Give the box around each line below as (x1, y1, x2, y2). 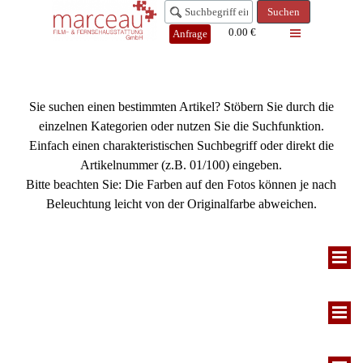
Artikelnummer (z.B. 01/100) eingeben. (80, 158, 283, 172)
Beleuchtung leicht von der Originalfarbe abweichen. (45, 197, 317, 211)
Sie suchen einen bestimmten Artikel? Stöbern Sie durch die (28, 100, 334, 113)
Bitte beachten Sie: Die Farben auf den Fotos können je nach (26, 177, 337, 191)
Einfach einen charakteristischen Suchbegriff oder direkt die (28, 139, 334, 152)
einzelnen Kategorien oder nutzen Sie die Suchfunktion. (38, 119, 324, 133)
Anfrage (172, 28, 207, 40)
